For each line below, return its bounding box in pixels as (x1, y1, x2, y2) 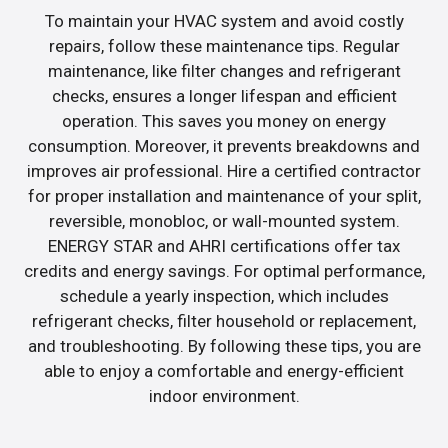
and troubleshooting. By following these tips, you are (27, 335, 421, 356)
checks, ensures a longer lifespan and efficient (51, 85, 397, 106)
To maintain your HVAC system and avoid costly (44, 10, 404, 31)
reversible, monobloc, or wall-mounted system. (48, 210, 400, 231)
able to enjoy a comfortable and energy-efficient (44, 360, 404, 381)
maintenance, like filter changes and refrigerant (47, 60, 401, 81)
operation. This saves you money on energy (62, 110, 386, 131)
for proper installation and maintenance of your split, (27, 185, 421, 206)
